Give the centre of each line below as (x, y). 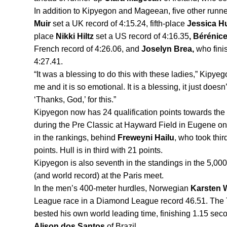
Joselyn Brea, (169, 49)
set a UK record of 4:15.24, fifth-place (120, 24)
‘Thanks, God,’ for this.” (76, 100)
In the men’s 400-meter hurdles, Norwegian (112, 188)
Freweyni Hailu (146, 138)
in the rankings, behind (76, 138)
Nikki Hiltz (76, 36)
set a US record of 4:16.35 (142, 36)
